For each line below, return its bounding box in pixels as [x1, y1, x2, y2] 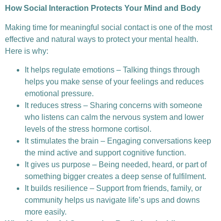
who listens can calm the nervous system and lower [25, 113, 204, 122]
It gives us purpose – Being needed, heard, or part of [25, 160, 207, 169]
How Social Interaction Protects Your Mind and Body [5, 4, 201, 13]
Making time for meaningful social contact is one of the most [5, 23, 212, 32]
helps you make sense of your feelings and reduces [25, 77, 204, 86]
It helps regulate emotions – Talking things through [25, 66, 200, 74]
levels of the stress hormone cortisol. [25, 125, 151, 134]
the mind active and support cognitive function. [25, 148, 186, 157]
